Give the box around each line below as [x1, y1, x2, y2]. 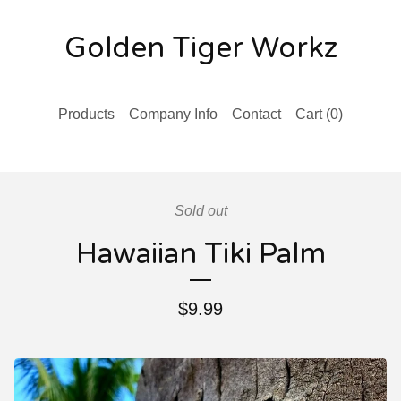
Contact [232, 107, 281, 122]
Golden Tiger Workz [64, 31, 337, 65]
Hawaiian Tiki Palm [75, 237, 326, 271]
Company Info [129, 107, 218, 122]
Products [58, 107, 115, 122]
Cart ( [295, 107, 330, 122]
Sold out [174, 203, 227, 218]
